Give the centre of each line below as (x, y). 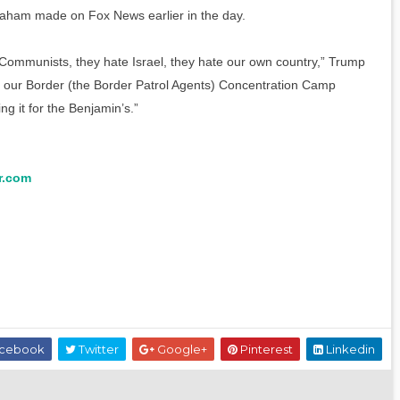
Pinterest (265, 350)
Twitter (97, 350)
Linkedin (349, 350)
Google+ (181, 350)
